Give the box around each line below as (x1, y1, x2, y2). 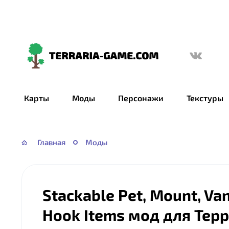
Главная (37, 138, 65, 147)
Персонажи (118, 93, 164, 103)
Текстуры (187, 93, 223, 103)
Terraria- (21, 57, 56, 68)
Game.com (21, 72, 63, 83)
